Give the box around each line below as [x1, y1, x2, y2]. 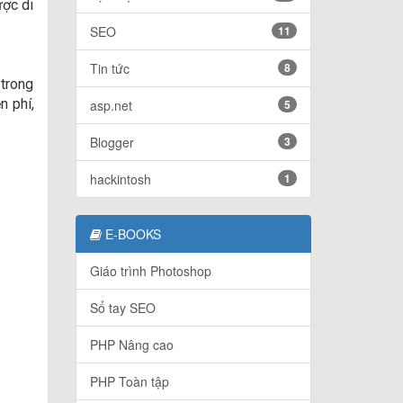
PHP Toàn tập [89, 372, 169, 391]
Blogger [89, 133, 134, 152]
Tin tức [89, 59, 130, 78]
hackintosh [89, 170, 151, 189]
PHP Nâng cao [89, 336, 174, 354]
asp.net [89, 96, 132, 115]
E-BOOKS [101, 225, 161, 244]
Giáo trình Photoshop [89, 262, 211, 281]
